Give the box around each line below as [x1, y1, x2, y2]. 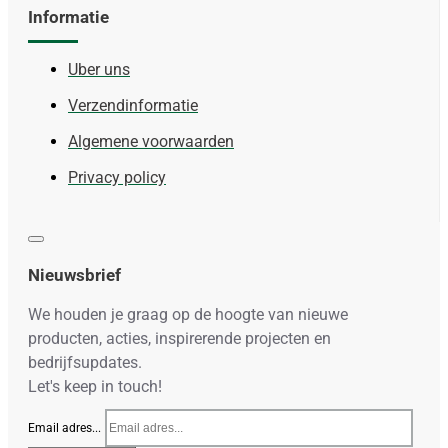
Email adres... [28, 420, 101, 435]
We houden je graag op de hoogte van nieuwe [28, 304, 348, 324]
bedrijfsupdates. [28, 352, 142, 372]
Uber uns [68, 59, 130, 79]
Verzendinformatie [68, 95, 198, 115]
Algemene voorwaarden [68, 131, 234, 151]
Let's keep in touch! [28, 376, 162, 396]
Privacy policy [68, 167, 166, 187]
